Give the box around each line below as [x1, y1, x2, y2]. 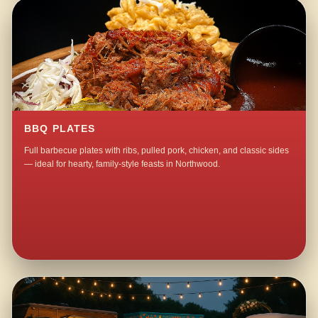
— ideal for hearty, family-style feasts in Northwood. [24, 159, 221, 170]
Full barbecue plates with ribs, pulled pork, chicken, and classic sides [24, 146, 290, 156]
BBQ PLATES [24, 124, 96, 135]
